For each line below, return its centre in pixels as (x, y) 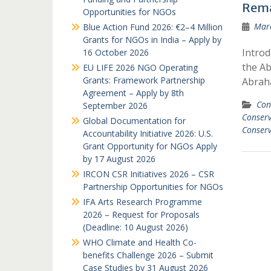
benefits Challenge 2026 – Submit (148, 255)
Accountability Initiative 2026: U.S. (148, 133)
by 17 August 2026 (119, 159)
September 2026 (115, 106)
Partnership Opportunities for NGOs (153, 187)
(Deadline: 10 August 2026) (135, 227)
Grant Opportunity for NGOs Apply (150, 146)
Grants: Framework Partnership (144, 80)
